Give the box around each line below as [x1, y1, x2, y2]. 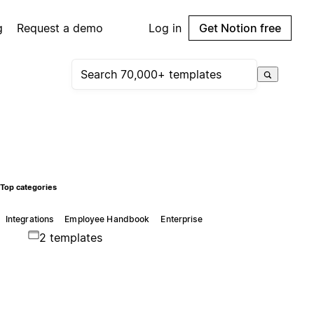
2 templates [39, 230, 102, 245]
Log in [149, 21, 182, 35]
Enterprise [161, 213, 203, 224]
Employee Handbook [64, 213, 150, 224]
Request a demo [17, 21, 104, 35]
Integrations [5, 213, 54, 224]
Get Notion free [199, 21, 281, 35]
